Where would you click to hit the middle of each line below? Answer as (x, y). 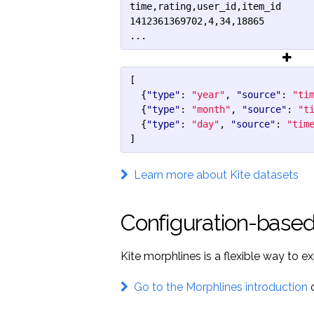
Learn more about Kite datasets (213, 175)
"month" (211, 109)
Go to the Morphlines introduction (218, 287)
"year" (208, 95)
